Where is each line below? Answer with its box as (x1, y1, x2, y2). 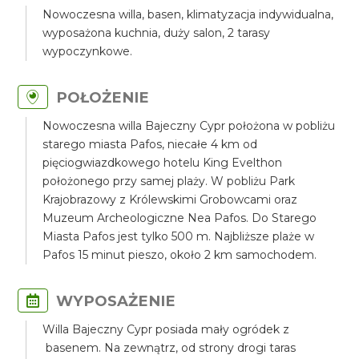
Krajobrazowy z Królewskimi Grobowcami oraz (42, 192, 298, 207)
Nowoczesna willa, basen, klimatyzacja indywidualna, (42, 7, 334, 22)
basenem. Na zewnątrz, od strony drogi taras (42, 341, 296, 355)
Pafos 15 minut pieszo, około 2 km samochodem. (42, 248, 317, 262)
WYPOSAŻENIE (56, 292, 176, 310)
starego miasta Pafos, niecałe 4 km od (42, 137, 258, 151)
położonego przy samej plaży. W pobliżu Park (42, 174, 296, 188)
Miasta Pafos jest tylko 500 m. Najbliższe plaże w (42, 229, 315, 244)
